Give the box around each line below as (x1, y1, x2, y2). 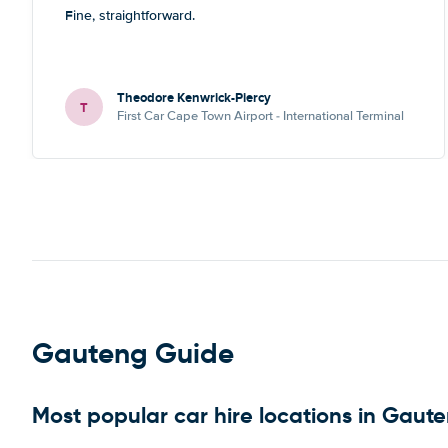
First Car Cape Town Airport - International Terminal (117, 108, 404, 124)
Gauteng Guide (32, 336, 234, 371)
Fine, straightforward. (65, 7, 195, 24)
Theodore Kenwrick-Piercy (117, 88, 271, 107)
